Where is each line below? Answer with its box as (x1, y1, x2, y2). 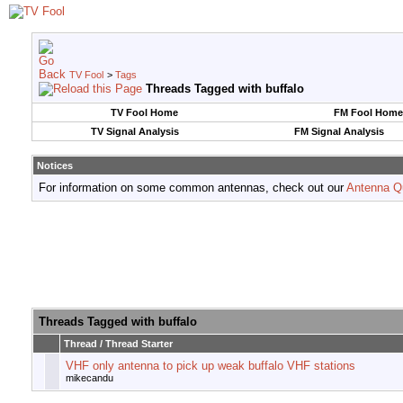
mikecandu (66, 372, 113, 384)
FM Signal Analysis (293, 126, 384, 137)
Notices (37, 160, 73, 171)
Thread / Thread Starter (64, 338, 173, 350)
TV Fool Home (110, 107, 178, 118)
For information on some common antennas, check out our (39, 181, 346, 194)
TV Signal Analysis (90, 126, 179, 137)
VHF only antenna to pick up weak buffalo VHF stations (66, 359, 355, 373)
